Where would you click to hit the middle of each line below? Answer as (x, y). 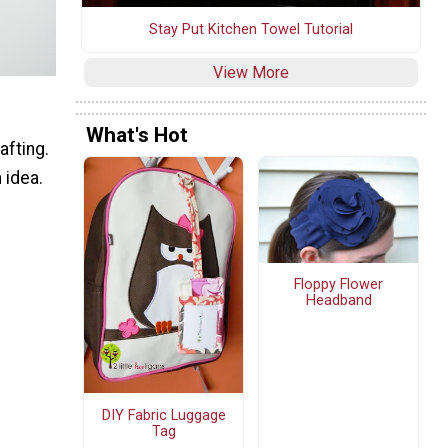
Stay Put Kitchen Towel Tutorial (251, 29)
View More (251, 72)
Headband (338, 301)
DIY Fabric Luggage (163, 415)
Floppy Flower (338, 285)
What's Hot (137, 135)
